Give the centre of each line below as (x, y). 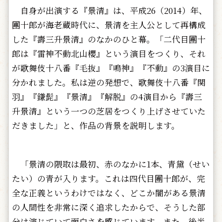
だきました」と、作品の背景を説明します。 (96, 126)
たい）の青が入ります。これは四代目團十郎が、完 (108, 179)
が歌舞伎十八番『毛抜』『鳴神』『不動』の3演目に (111, 68)
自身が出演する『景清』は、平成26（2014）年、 (109, 11)
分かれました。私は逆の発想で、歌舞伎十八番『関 (109, 83)
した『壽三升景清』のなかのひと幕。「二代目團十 (109, 39)
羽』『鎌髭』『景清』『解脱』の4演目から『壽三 (107, 97)
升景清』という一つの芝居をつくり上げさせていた (109, 111)
